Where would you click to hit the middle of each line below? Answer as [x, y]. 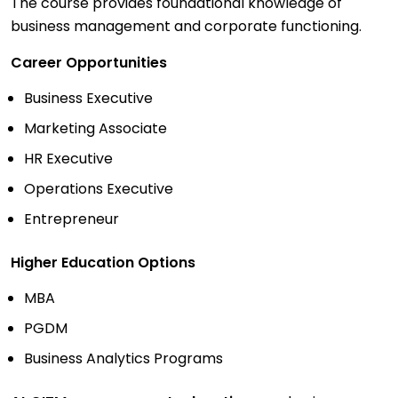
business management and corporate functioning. [186, 27]
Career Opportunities [89, 63]
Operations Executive [99, 189]
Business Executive [88, 99]
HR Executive [68, 159]
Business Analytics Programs [123, 359]
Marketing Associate [96, 129]
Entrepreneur [72, 219]
